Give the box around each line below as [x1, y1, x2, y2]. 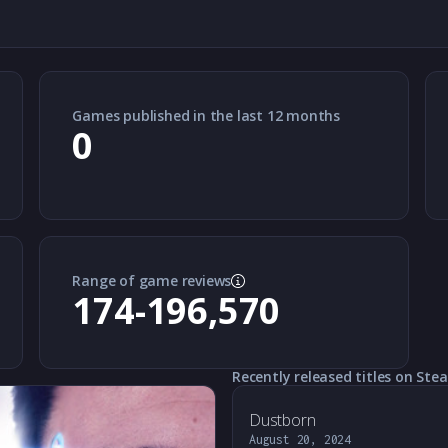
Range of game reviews [72, 271, 232, 290]
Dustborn [249, 409, 316, 431]
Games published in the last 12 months [72, 106, 340, 125]
